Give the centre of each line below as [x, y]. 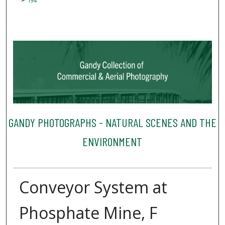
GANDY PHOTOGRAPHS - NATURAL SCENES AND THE [112, 122]
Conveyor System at [93, 187]
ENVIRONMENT [113, 141]
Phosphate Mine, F [88, 213]
